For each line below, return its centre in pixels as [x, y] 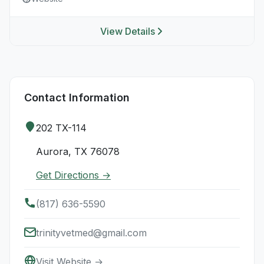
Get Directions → [73, 175]
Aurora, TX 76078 [78, 151]
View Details [127, 31]
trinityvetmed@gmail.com [91, 233]
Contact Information [77, 98]
